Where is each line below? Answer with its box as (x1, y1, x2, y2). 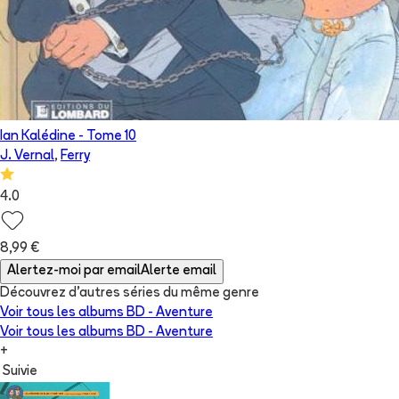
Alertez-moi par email (7, 265, 141, 279)
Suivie (3, 365, 37, 379)
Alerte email (141, 265, 216, 279)
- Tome (76, 130, 125, 144)
